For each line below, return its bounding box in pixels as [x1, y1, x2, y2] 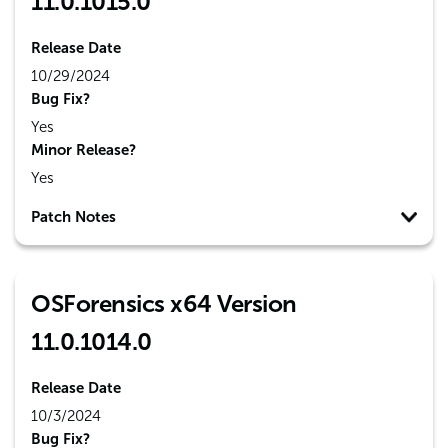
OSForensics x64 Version [31, 289, 297, 318]
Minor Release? [31, 141, 136, 159]
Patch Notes [31, 208, 116, 226]
